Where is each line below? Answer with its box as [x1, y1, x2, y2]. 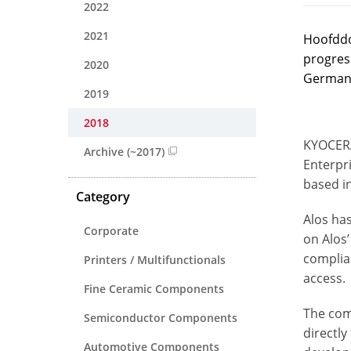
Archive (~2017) [84, 143, 165, 159]
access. [303, 269, 346, 287]
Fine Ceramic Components [84, 280, 224, 296]
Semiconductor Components [84, 309, 237, 325]
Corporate [84, 223, 139, 238]
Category [76, 187, 130, 205]
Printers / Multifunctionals [84, 251, 226, 267]
